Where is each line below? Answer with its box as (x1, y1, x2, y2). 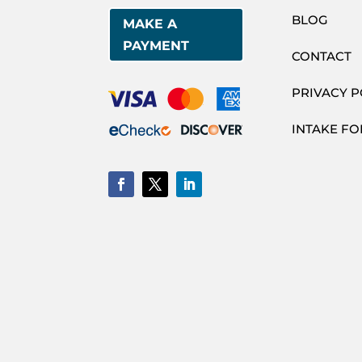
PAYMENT (123, 38, 190, 54)
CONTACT (292, 48, 352, 64)
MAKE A (123, 16, 178, 32)
